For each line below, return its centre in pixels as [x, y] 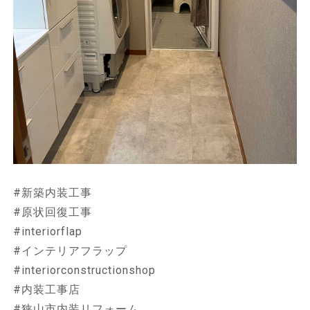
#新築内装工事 [54, 193]
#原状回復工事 [54, 212]
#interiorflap [49, 232]
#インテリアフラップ [72, 251]
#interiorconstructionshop [86, 271]
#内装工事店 [48, 290]
